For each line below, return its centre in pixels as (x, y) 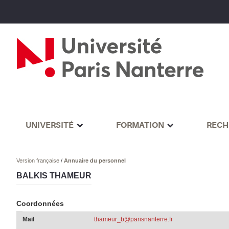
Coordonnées (40, 204)
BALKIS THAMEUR (54, 176)
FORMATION (140, 125)
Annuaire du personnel (95, 161)
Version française (39, 161)
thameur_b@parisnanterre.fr (133, 220)
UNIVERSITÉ (49, 125)
